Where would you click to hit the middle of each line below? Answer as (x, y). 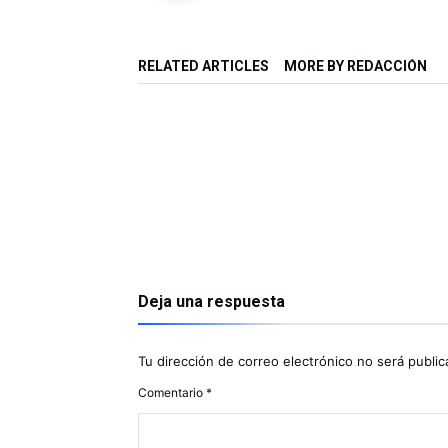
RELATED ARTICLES (203, 66)
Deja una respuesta (211, 301)
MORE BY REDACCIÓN (355, 66)
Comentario (172, 392)
